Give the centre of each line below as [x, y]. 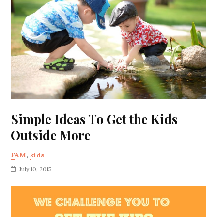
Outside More [51, 135]
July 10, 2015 [36, 169]
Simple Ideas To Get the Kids [94, 119]
